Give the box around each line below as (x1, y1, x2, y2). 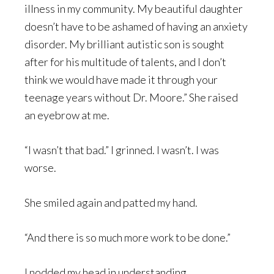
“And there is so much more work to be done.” (24, 231, 231, 244)
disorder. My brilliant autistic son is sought (24, 37, 224, 51)
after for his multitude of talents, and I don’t (24, 55, 226, 68)
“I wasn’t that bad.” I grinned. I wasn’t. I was (24, 143, 219, 157)
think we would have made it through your (24, 73, 218, 86)
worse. (24, 161, 58, 174)
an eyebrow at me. (24, 108, 109, 122)
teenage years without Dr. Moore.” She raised (24, 91, 238, 104)
